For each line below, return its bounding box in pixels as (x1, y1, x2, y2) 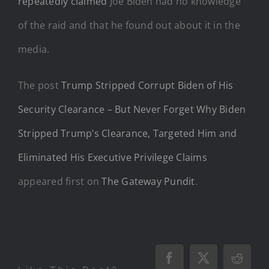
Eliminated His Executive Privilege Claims (18, 150, 207, 164)
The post (18, 78, 62, 92)
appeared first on (18, 174, 102, 188)
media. (18, 42, 50, 56)
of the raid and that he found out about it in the (18, 18, 240, 32)
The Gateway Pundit (101, 174, 195, 188)
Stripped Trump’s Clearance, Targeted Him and (18, 126, 237, 140)
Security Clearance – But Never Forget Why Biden (18, 102, 246, 116)
